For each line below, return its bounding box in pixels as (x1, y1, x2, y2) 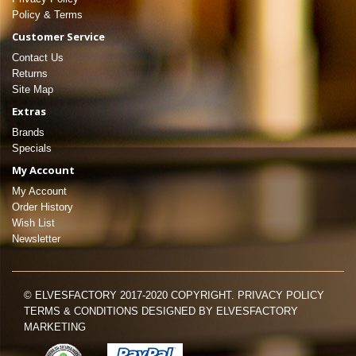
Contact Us (12, 52, 64, 64)
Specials (12, 142, 52, 155)
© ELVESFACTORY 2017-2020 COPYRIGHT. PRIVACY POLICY (24, 289, 324, 302)
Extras (12, 104, 46, 119)
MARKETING (24, 321, 86, 334)
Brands (12, 126, 44, 139)
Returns (12, 68, 48, 80)
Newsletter (12, 233, 60, 246)
